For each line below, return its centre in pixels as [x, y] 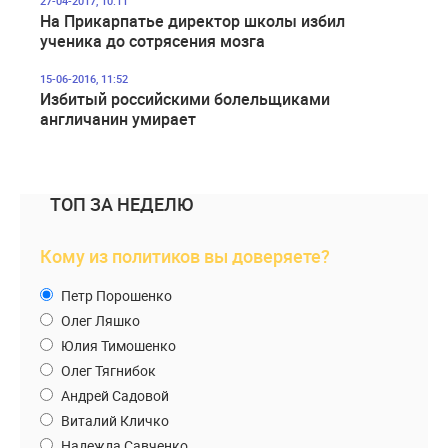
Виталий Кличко [113, 420]
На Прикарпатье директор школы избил [192, 20]
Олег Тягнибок [107, 370]
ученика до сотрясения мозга [152, 40]
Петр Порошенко [115, 295]
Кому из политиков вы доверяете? [185, 255]
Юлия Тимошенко [117, 345]
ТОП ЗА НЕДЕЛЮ [121, 203]
